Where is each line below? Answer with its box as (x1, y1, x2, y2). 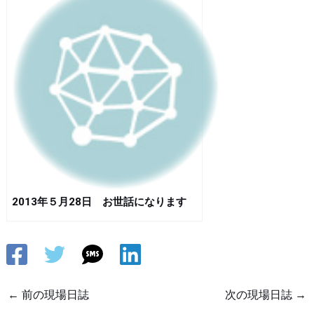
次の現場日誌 (225, 287, 296, 301)
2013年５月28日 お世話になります (11, 195, 186, 208)
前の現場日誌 (18, 287, 89, 301)
